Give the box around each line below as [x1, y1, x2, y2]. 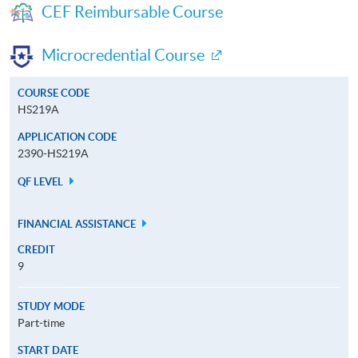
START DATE [18, 344, 78, 356]
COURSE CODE [18, 86, 89, 99]
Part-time [18, 316, 65, 329]
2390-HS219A [18, 146, 89, 160]
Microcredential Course [42, 46, 205, 64]
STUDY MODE [18, 300, 85, 312]
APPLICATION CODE [18, 130, 117, 143]
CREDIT [18, 243, 55, 256]
